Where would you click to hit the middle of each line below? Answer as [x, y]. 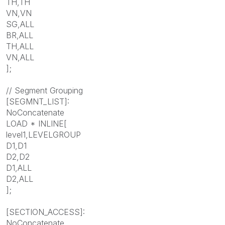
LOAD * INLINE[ [36, 124]
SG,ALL [20, 24]
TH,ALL [20, 46]
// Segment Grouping [44, 91]
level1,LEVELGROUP [43, 135]
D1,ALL [19, 168]
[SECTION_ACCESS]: [45, 212]
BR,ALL [20, 35]
